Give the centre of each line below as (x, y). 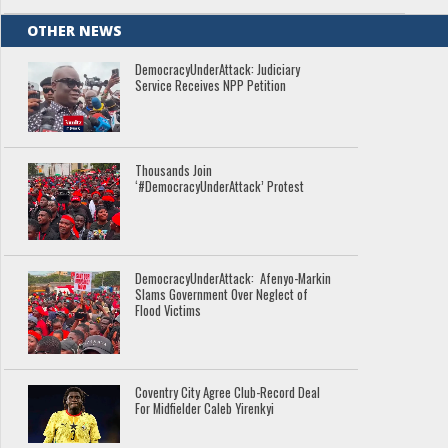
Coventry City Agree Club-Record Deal (228, 393)
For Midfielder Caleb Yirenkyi (205, 409)
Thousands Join (174, 171)
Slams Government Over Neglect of (222, 295)
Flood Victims (168, 311)
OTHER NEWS (75, 30)
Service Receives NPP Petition (211, 85)
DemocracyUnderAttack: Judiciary (218, 69)
